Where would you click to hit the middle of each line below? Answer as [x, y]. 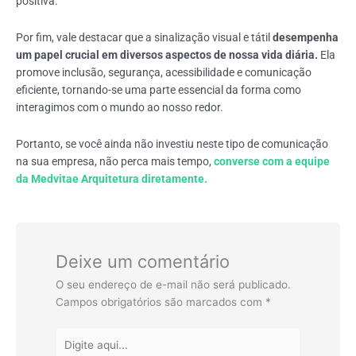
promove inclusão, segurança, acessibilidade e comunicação [164, 73]
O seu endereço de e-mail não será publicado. [173, 285]
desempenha [306, 38]
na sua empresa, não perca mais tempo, [115, 162]
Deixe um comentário [143, 262]
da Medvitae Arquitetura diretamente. [112, 179]
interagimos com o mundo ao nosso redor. [120, 108]
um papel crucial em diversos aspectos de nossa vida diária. [168, 55]
